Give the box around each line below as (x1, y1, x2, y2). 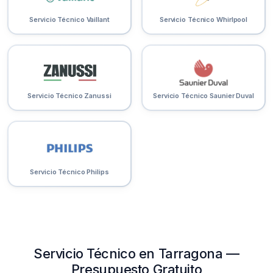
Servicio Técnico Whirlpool (159, 15, 248, 24)
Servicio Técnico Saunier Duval (153, 91, 254, 101)
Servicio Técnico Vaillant (29, 15, 110, 24)
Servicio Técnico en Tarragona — (34, 246, 239, 262)
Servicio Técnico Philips (30, 168, 109, 177)
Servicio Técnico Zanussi (27, 91, 112, 101)
